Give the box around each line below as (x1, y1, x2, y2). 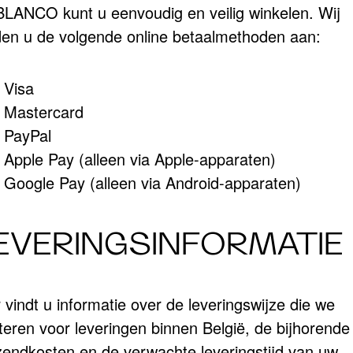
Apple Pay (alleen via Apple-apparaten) (3, 147, 276, 170)
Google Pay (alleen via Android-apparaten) (3, 170, 301, 194)
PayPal (3, 123, 51, 147)
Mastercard (3, 99, 84, 123)
